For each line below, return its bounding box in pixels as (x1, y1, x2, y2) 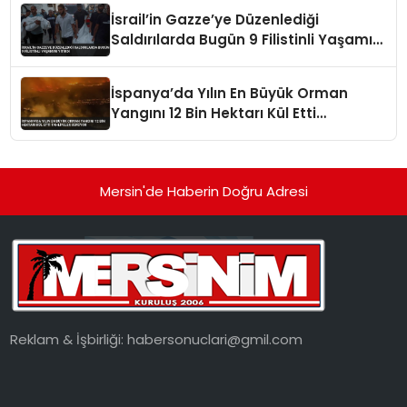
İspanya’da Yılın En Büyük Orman (111, 84, 349, 104)
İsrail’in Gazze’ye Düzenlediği (111, 10, 320, 30)
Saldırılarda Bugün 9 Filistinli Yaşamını (111, 30, 386, 50)
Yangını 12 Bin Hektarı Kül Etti (111, 104, 317, 124)
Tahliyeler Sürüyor (111, 124, 242, 144)
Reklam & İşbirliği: (10, 330, 128, 350)
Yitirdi (111, 50, 154, 70)
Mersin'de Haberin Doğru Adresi (99, 182, 308, 202)
